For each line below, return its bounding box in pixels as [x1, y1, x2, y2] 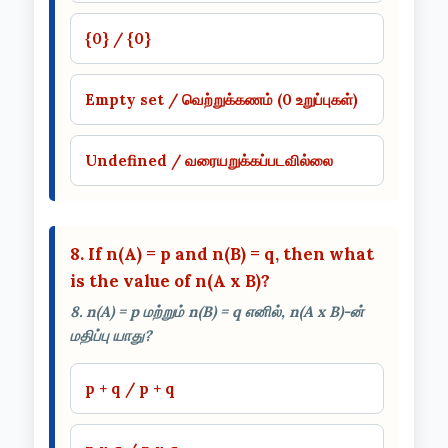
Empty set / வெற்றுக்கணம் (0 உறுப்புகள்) [85, 89, 358, 109]
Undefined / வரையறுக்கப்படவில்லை [85, 150, 333, 170]
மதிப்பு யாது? [70, 325, 152, 345]
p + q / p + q [85, 378, 175, 398]
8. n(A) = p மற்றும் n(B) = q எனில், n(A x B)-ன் [70, 301, 364, 321]
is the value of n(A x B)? [70, 269, 270, 292]
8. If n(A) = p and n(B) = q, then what [70, 242, 374, 265]
